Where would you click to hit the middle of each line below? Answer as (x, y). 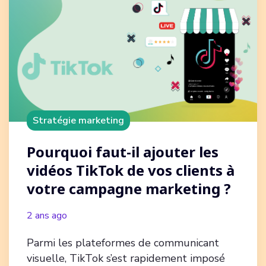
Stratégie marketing (78, 121)
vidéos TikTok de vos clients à (131, 170)
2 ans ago (47, 216)
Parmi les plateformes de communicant (123, 243)
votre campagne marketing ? (129, 189)
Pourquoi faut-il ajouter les (123, 152)
